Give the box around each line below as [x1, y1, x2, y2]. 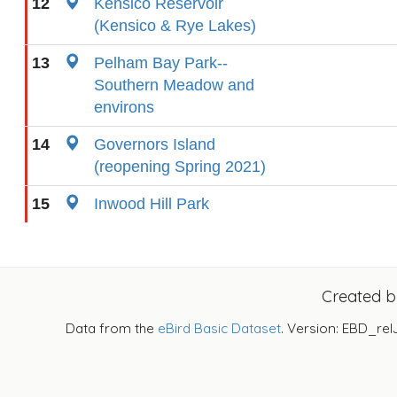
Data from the [66, 320, 158, 337]
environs [94, 98, 154, 116]
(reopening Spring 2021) [94, 158, 266, 175]
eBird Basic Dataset [158, 320, 281, 337]
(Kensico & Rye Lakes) [94, 17, 256, 35]
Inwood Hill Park [94, 195, 209, 213]
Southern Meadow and [94, 76, 254, 94]
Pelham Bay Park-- [94, 54, 228, 72]
